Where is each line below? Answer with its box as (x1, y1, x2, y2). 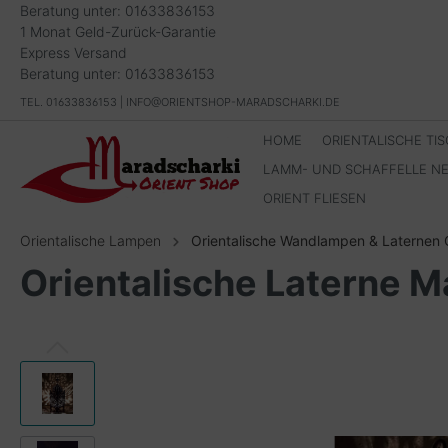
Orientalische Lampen (20, 232, 161, 249)
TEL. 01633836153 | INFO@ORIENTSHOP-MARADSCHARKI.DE (20, 95, 340, 109)
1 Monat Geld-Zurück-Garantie (20, 23, 216, 40)
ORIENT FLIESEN (263, 190, 367, 206)
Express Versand (20, 44, 127, 61)
